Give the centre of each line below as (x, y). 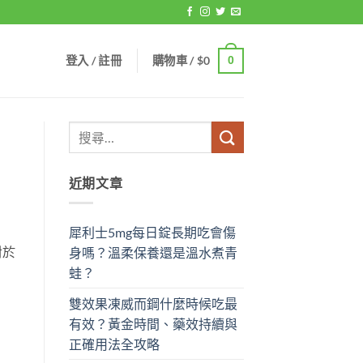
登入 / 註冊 (93, 60)
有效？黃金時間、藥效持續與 (153, 323)
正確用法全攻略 (114, 344)
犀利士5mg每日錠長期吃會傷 (152, 232)
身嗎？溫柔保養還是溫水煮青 (153, 252)
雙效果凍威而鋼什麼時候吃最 (153, 303)
